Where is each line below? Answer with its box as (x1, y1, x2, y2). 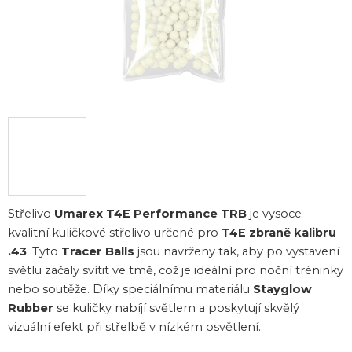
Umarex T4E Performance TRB (54, 206, 247, 221)
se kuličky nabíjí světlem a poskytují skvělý (53, 300, 299, 315)
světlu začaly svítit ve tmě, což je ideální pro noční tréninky (8, 262, 343, 277)
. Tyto (27, 244, 61, 258)
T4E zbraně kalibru (222, 225, 336, 240)
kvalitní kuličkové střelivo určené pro (8, 225, 222, 240)
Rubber (8, 300, 53, 315)
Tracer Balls (61, 244, 134, 258)
